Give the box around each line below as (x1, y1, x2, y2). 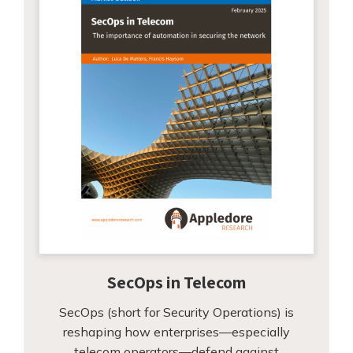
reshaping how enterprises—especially (63, 324, 290, 340)
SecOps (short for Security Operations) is (59, 304, 294, 321)
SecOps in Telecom (106, 271, 247, 294)
